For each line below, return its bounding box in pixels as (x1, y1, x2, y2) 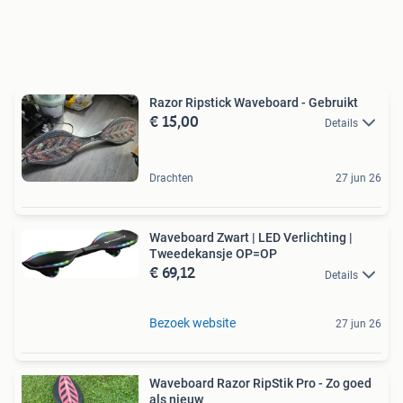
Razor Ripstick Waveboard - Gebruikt (149, 94, 358, 110)
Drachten (149, 172, 193, 185)
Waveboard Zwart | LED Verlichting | (149, 230, 353, 246)
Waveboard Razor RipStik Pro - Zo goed (149, 375, 372, 390)
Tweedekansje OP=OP (149, 246, 277, 262)
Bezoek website (149, 315, 236, 330)
